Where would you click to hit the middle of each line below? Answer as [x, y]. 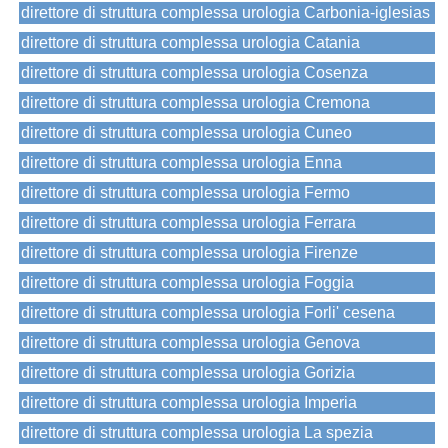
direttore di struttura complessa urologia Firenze [189, 253]
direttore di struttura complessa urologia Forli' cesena [208, 313]
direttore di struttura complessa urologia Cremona [195, 103]
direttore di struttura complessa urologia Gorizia [188, 373]
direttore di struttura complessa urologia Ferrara [188, 223]
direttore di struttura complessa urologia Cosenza [194, 73]
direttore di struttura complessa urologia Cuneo [186, 133]
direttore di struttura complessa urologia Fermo [185, 193]
